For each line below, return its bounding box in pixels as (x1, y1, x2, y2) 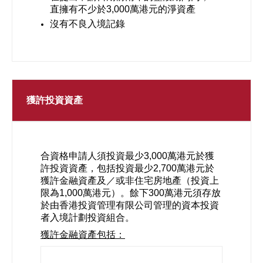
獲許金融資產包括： (41, 230, 125, 240)
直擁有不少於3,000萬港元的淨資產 (50, 4, 195, 14)
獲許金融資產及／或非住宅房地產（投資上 (41, 176, 219, 186)
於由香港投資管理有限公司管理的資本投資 (41, 200, 219, 210)
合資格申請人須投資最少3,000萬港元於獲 (41, 151, 214, 161)
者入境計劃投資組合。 (41, 213, 134, 222)
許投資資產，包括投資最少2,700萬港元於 (41, 163, 214, 173)
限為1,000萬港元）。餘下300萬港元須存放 (41, 188, 221, 198)
